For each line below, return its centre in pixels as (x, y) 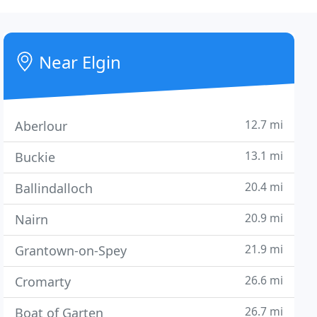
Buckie (35, 157)
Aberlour (41, 126)
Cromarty (43, 282)
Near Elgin (78, 62)
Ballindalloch (54, 188)
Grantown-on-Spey (71, 250)
